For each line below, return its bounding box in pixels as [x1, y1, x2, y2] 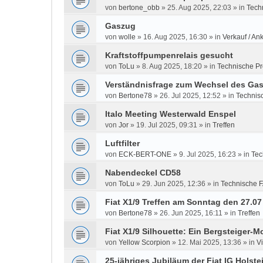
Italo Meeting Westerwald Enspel [105, 109, 236, 119]
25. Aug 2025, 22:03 [167, 4, 231, 12]
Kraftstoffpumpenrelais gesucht [105, 50, 233, 60]
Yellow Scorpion [119, 238, 170, 247]
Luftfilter [105, 139, 140, 148]
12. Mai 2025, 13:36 [178, 238, 241, 247]
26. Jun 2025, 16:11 [160, 209, 222, 217]
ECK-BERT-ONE [119, 150, 171, 159]
